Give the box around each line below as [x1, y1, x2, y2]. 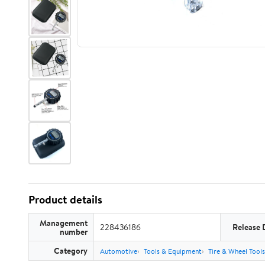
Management [40, 217, 88, 228]
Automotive [100, 246, 137, 256]
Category [54, 245, 88, 256]
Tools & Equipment [144, 246, 202, 256]
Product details [28, 192, 102, 207]
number [60, 226, 88, 237]
